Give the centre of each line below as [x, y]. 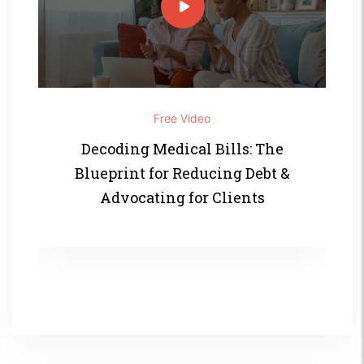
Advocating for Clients [182, 197]
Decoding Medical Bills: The [182, 148]
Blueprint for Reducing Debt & [182, 173]
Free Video [182, 118]
